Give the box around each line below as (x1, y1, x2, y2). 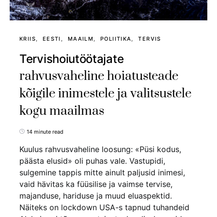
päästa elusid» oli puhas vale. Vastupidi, (19, 155, 165, 166)
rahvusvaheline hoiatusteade (19, 68, 178, 84)
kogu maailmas (19, 103, 104, 119)
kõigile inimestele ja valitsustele (19, 85, 191, 102)
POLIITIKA (100, 35, 132, 42)
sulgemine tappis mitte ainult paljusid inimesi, (19, 167, 185, 177)
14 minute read (27, 128, 63, 135)
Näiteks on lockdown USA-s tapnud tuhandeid (19, 202, 189, 212)
